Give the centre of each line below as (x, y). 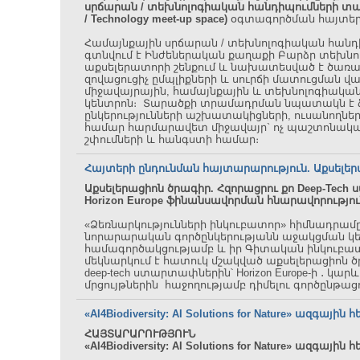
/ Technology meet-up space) (157, 19)
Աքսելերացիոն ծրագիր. (151, 188)
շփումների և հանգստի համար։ (172, 139)
